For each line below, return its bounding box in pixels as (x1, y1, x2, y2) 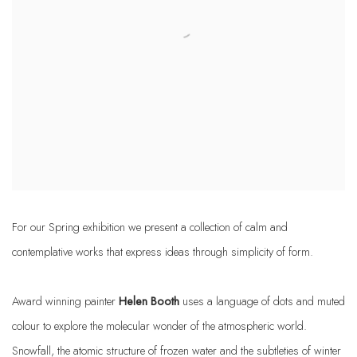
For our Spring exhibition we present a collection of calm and (12, 218, 288, 235)
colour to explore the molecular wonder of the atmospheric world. (12, 317, 307, 334)
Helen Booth (119, 292, 179, 309)
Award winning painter (12, 292, 119, 309)
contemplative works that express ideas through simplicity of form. (12, 243, 313, 260)
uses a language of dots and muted (179, 292, 345, 309)
